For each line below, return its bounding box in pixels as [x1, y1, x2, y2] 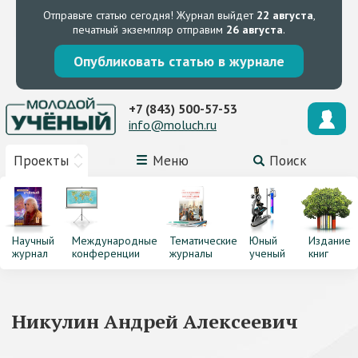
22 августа [256, 8, 313, 22]
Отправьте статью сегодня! [42, 8, 173, 22]
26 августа [226, 22, 283, 37]
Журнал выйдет [173, 8, 257, 22]
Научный [12, 233, 54, 248]
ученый [249, 246, 285, 261]
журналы [169, 246, 213, 261]
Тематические [169, 233, 237, 248]
